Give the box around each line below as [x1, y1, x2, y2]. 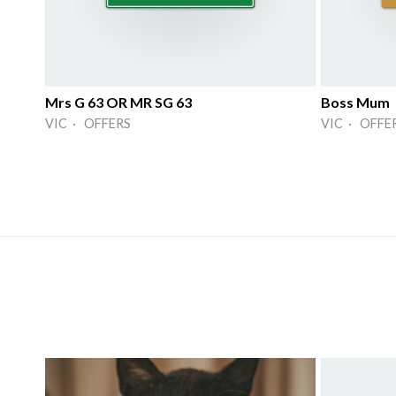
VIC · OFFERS [45, 115, 131, 131]
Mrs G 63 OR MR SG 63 [45, 93, 192, 110]
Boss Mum [321, 93, 390, 110]
